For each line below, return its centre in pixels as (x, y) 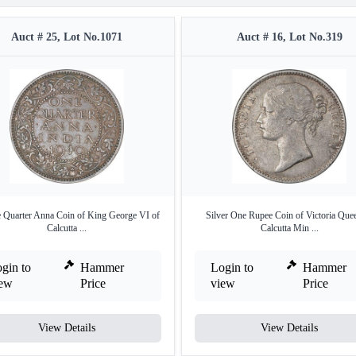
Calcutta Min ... (289, 228)
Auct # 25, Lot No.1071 (67, 37)
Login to (232, 267)
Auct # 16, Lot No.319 (289, 37)
